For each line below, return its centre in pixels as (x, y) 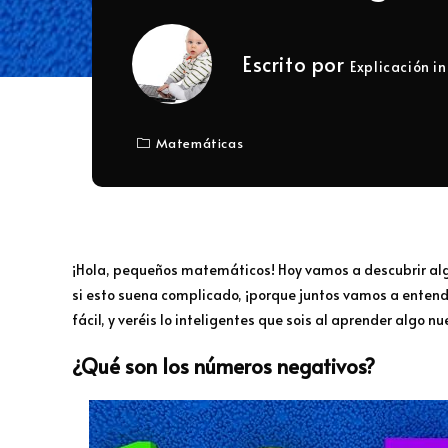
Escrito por (296, 64)
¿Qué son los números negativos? (223, 366)
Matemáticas (199, 143)
